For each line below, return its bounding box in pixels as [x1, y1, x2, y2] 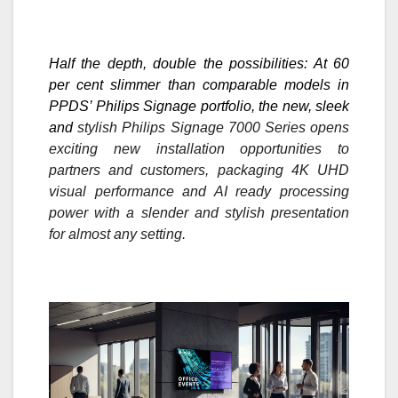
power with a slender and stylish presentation [49, 204, 349, 220]
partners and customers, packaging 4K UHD [49, 162, 349, 178]
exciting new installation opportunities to [49, 140, 349, 156]
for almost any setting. [49, 226, 186, 242]
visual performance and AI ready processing [49, 183, 349, 199]
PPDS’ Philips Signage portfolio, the [49, 98, 283, 114]
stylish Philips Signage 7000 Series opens [77, 119, 350, 135]
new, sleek [282, 98, 349, 114]
